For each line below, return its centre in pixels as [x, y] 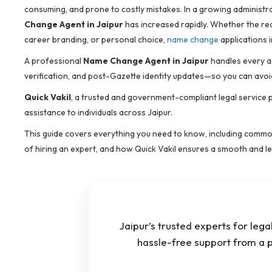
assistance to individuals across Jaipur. [98, 112]
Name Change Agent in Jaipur [146, 60]
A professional [54, 60]
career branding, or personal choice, [96, 39]
